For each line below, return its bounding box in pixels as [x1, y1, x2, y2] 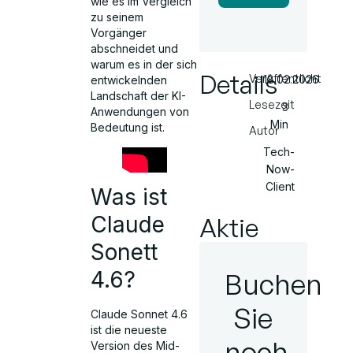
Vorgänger [91, 26, 147, 40]
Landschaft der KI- [91, 89, 187, 103]
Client [265, 180, 295, 193]
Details [199, 69, 277, 100]
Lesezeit [249, 98, 295, 111]
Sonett [91, 238, 158, 266]
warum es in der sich [91, 58, 198, 72]
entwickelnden [91, 73, 168, 87]
